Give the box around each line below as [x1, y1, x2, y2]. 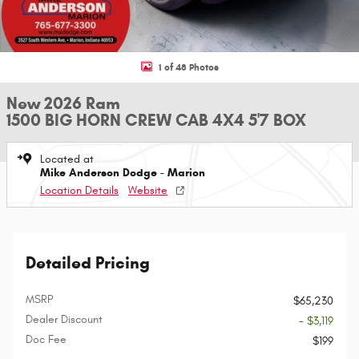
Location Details [40, 184, 119, 197]
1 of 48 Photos [158, 60, 219, 73]
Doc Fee [26, 333, 67, 346]
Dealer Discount [26, 313, 103, 326]
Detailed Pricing [26, 252, 150, 273]
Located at [40, 152, 94, 166]
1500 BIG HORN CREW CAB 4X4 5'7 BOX [6, 110, 306, 131]
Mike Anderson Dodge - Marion [40, 166, 205, 179]
